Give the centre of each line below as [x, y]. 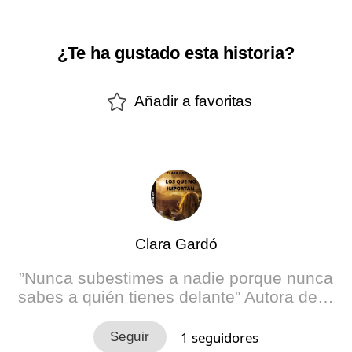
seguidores [224, 337]
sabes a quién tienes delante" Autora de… [176, 297]
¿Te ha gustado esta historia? [176, 53]
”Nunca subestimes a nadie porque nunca [176, 278]
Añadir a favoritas [193, 101]
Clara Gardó [176, 244]
